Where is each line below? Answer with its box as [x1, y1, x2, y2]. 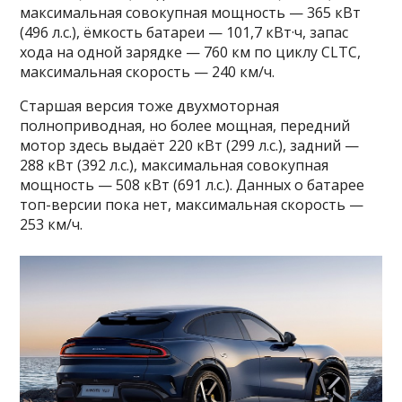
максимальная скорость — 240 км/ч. [20, 61, 275, 82]
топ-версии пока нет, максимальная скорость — [20, 194, 364, 214]
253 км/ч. [20, 214, 83, 234]
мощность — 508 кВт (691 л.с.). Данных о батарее [20, 174, 365, 195]
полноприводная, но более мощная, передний [20, 115, 351, 135]
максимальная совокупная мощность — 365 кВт [20, 2, 362, 22]
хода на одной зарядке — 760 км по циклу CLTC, [20, 41, 362, 62]
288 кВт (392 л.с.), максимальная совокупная [20, 154, 329, 175]
